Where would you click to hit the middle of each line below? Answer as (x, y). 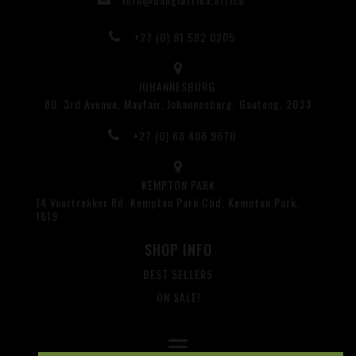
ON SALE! (178, 297)
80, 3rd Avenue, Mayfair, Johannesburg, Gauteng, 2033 (178, 104)
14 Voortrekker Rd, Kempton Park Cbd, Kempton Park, (168, 203)
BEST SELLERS (178, 274)
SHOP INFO (178, 250)
